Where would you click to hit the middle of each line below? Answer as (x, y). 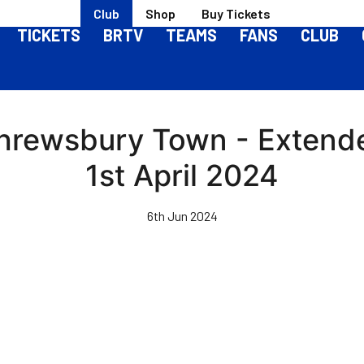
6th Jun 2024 (182, 216)
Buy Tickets (236, 13)
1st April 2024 (182, 175)
